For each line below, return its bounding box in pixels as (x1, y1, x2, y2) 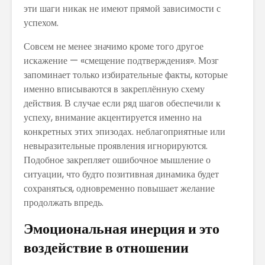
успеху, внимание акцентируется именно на (24, 110, 202, 124)
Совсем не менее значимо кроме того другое (24, 39, 203, 53)
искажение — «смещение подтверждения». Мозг (24, 53, 219, 67)
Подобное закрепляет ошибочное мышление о (24, 153, 211, 167)
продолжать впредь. (24, 195, 104, 209)
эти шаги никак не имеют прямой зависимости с (24, 1, 221, 15)
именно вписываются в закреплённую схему (24, 82, 205, 96)
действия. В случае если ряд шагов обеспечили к (24, 96, 221, 110)
